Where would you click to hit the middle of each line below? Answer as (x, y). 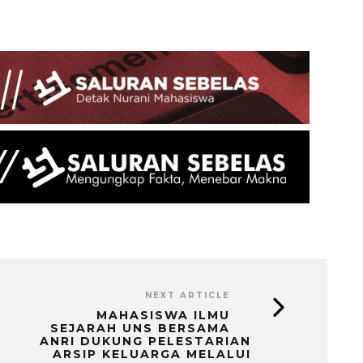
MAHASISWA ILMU (163, 315)
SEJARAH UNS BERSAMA (140, 328)
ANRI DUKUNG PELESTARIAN (145, 341)
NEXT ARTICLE (188, 295)
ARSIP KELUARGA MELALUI (152, 354)
